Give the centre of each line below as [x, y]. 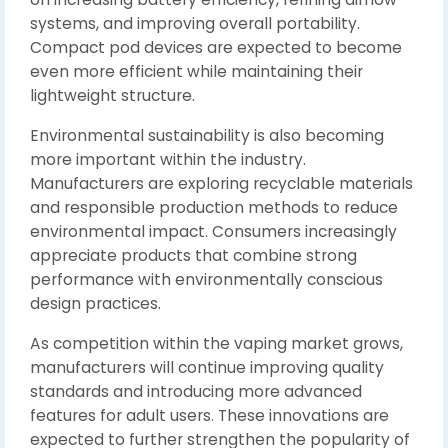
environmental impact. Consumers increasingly [213, 231]
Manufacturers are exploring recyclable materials [221, 183]
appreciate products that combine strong [193, 255]
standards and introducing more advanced [196, 391]
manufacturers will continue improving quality [207, 367]
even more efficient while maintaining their [196, 71]
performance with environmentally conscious [206, 279]
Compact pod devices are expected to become [216, 47]
